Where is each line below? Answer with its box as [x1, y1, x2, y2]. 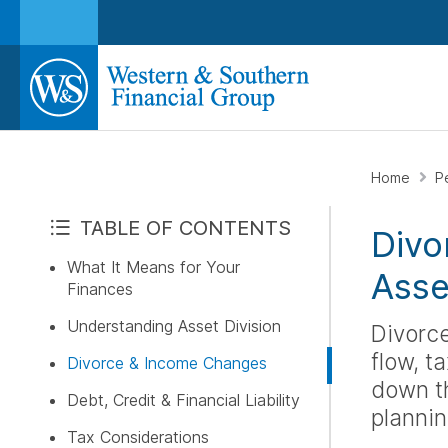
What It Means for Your [67, 257, 240, 277]
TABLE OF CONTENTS [80, 216, 291, 240]
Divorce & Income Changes [67, 353, 267, 373]
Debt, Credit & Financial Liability [67, 390, 300, 410]
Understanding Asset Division [67, 316, 281, 336]
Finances [67, 279, 133, 299]
